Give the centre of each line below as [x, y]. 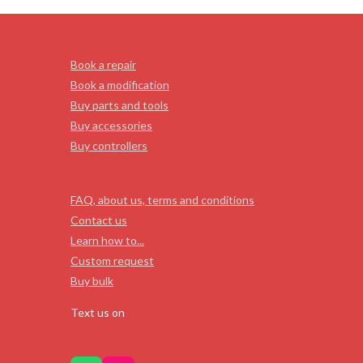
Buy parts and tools [120, 105]
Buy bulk [92, 280]
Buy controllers [109, 145]
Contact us [99, 220]
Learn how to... [107, 240]
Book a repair [103, 64]
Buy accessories [111, 125]
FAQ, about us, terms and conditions [162, 199]
